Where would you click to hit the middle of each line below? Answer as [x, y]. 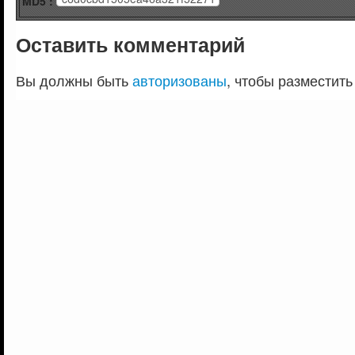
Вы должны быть [74, 80]
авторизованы [179, 80]
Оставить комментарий [130, 45]
